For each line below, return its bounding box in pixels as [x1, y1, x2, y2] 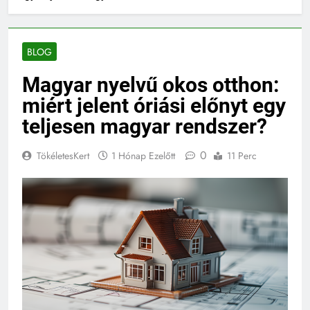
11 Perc [227, 148, 257, 163]
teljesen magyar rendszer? [22, 113, 267, 138]
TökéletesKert [37, 148, 89, 163]
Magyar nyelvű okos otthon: [22, 72, 279, 97]
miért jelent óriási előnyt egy [22, 93, 286, 118]
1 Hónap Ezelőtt [111, 148, 175, 163]
